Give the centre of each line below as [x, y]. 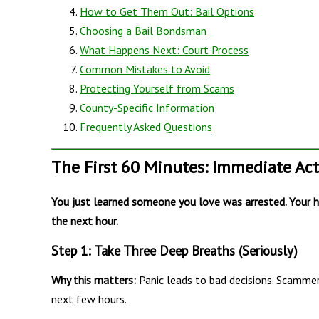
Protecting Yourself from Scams [157, 88]
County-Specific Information [147, 107]
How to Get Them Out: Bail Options [167, 11]
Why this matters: [94, 279]
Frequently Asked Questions [146, 126]
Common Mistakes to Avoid [145, 69]
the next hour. [85, 220]
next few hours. [89, 299]
